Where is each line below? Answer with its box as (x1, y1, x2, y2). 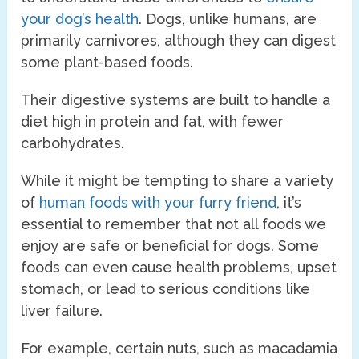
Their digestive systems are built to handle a (21, 91, 331, 108)
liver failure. (21, 301, 103, 319)
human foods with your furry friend (39, 193, 277, 211)
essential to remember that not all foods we (21, 215, 327, 232)
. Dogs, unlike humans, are (139, 10, 317, 27)
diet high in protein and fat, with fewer (21, 112, 284, 130)
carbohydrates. (21, 134, 125, 151)
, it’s (276, 193, 302, 211)
